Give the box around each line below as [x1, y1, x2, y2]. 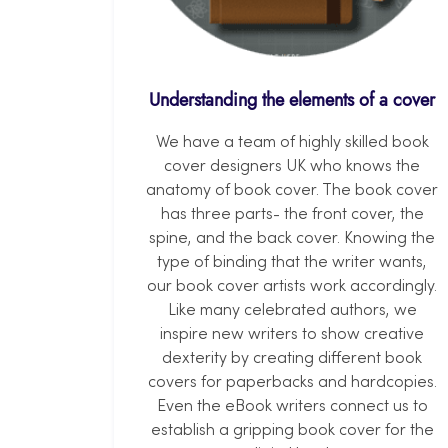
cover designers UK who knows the [164, 159, 420, 176]
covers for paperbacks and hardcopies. [147, 375, 437, 392]
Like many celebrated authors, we [167, 303, 417, 320]
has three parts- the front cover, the [160, 207, 424, 224]
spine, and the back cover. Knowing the [149, 231, 435, 248]
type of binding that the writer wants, [157, 255, 427, 272]
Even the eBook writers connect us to [156, 399, 428, 416]
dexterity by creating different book [162, 351, 422, 368]
